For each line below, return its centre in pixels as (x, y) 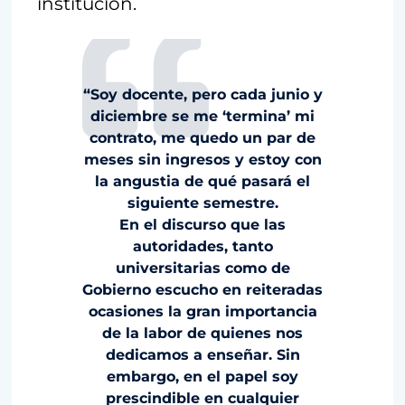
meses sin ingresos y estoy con (202, 160)
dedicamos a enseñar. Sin (202, 355)
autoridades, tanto (202, 247)
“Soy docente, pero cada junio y (202, 95)
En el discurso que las (202, 225)
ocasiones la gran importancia (202, 312)
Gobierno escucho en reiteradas (202, 290)
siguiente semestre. (202, 203)
